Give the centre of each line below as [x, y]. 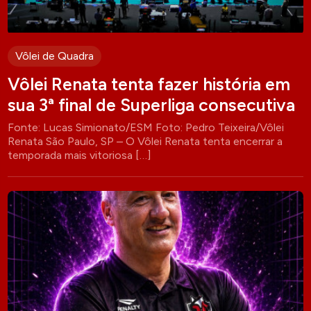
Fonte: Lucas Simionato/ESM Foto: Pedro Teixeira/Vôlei [146, 128]
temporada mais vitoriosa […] [80, 155]
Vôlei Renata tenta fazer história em [149, 84]
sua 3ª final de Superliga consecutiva [152, 105]
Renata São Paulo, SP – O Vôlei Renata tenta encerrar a [145, 142]
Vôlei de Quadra [55, 56]
